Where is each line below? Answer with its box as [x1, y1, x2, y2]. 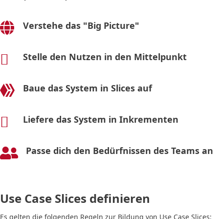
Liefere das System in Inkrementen [23, 113, 178, 125]
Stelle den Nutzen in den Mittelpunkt [23, 50, 187, 63]
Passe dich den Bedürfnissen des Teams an [26, 144, 213, 156]
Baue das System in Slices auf [23, 82, 152, 94]
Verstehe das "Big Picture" [23, 19, 139, 31]
